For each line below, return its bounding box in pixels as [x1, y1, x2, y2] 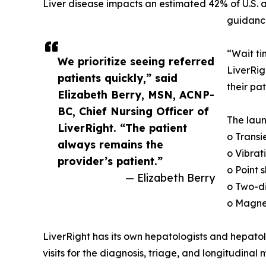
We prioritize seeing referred [58, 55, 214, 68]
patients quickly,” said [58, 71, 178, 85]
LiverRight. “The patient [58, 121, 187, 135]
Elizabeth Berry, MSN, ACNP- [58, 88, 214, 102]
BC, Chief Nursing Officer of [58, 104, 209, 118]
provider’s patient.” [58, 154, 163, 168]
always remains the [58, 138, 163, 151]
